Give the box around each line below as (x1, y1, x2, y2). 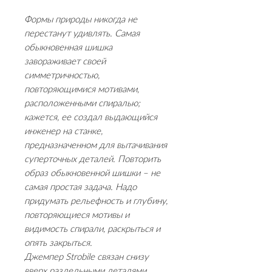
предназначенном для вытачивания (24, 140, 167, 150)
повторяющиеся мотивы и (24, 210, 129, 220)
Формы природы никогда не (24, 15, 137, 24)
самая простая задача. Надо (24, 182, 137, 192)
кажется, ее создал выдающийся (24, 112, 157, 122)
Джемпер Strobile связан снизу (24, 252, 149, 262)
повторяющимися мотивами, (24, 84, 139, 94)
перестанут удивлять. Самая (24, 29, 140, 38)
